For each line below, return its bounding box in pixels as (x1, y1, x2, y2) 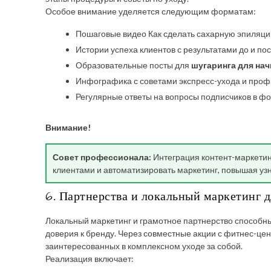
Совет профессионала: (53, 152, 151, 162)
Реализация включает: (45, 253, 134, 264)
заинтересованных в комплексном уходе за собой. (45, 241, 243, 251)
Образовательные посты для (76, 60, 191, 70)
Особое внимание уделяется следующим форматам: (45, 6, 256, 16)
